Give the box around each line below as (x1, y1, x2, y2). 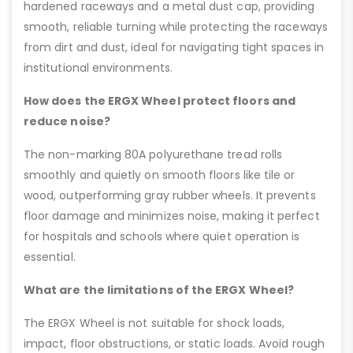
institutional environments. (24, 60, 173, 76)
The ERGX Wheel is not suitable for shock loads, (24, 315, 285, 332)
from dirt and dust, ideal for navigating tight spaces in (24, 39, 324, 56)
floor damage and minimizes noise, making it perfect (24, 208, 320, 225)
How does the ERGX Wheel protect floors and (24, 93, 295, 110)
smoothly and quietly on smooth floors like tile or (24, 167, 295, 184)
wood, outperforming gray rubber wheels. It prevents (24, 188, 316, 204)
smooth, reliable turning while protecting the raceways (24, 19, 328, 35)
